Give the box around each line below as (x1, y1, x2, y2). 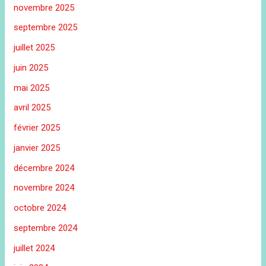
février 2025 (14, 122, 61, 134)
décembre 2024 (14, 162, 75, 173)
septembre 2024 (14, 222, 78, 233)
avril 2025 (14, 102, 51, 113)
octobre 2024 (14, 202, 66, 214)
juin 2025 (14, 62, 49, 73)
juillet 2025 (14, 42, 55, 53)
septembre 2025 (14, 22, 78, 33)
